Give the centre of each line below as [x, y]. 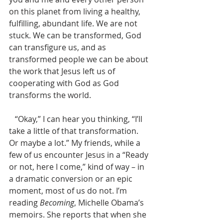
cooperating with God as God [65, 83]
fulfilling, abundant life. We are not [74, 23]
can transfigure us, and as [58, 47]
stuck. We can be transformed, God [76, 35]
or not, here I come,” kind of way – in [78, 167]
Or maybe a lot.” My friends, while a [76, 143]
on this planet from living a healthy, [76, 11]
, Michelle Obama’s [110, 203]
